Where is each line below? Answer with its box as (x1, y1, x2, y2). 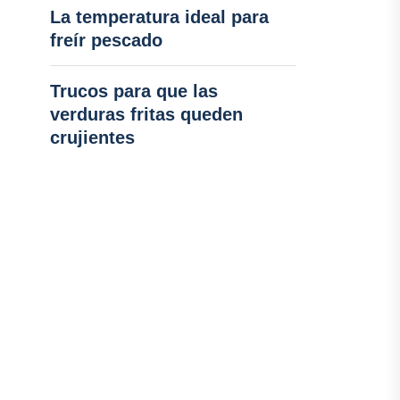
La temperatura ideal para (49, 7, 269, 27)
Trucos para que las (49, 81, 218, 101)
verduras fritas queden (49, 104, 243, 124)
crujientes (49, 128, 135, 147)
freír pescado (49, 30, 162, 50)
